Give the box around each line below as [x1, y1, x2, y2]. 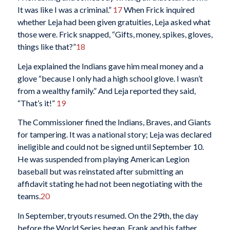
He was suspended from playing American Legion [17, 154, 189, 164]
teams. [17, 191, 41, 201]
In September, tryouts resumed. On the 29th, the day [17, 210, 198, 220]
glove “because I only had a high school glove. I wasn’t [17, 73, 203, 83]
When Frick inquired [122, 5, 195, 15]
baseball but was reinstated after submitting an [17, 166, 183, 177]
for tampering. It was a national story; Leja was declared [17, 129, 212, 140]
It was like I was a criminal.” [17, 5, 113, 15]
